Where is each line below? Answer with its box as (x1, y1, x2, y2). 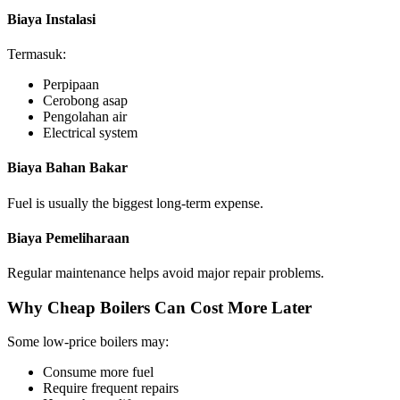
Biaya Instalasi (7, 11, 96, 27)
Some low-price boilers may (7, 334, 165, 350)
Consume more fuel (43, 364, 154, 380)
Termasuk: (7, 46, 66, 62)
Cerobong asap (43, 92, 128, 108)
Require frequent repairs (43, 380, 179, 396)
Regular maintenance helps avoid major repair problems (7, 265, 321, 281)
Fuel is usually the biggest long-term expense (7, 195, 260, 211)
